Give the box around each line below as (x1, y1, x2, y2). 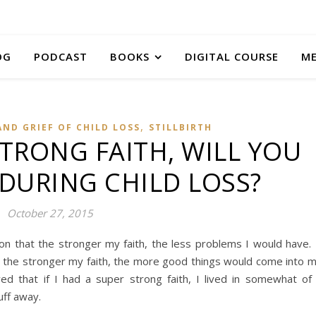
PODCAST (33, 49, 87, 63)
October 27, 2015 (6, 206, 93, 220)
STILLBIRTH (149, 121, 212, 133)
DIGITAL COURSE (184, 49, 279, 63)
